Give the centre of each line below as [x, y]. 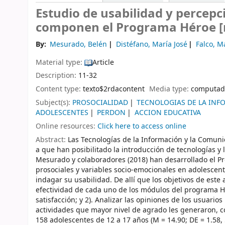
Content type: [59, 89]
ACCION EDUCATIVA [167, 113]
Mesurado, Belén [79, 44]
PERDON [111, 113]
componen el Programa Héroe [127, 28]
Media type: [170, 89]
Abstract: [52, 140]
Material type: [60, 62]
